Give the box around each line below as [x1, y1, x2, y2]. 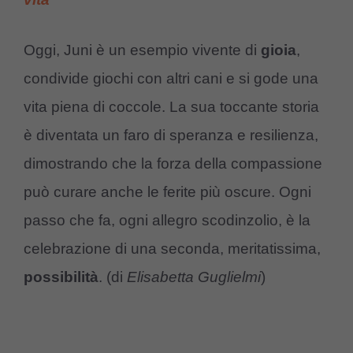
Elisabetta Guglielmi [123, 269, 261, 286]
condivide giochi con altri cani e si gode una [24, 70, 318, 87]
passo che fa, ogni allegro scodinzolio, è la [24, 212, 310, 229]
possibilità [24, 269, 98, 286]
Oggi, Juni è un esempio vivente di [24, 42, 261, 59]
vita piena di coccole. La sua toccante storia [24, 98, 319, 116]
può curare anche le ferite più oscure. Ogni [24, 184, 311, 201]
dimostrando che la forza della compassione [24, 155, 322, 173]
